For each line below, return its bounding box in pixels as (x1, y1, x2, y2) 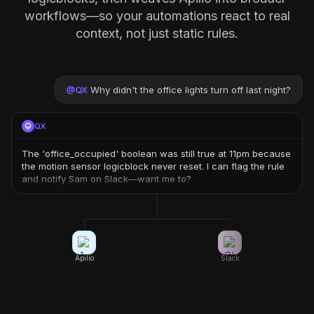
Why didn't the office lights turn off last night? (90, 84, 291, 95)
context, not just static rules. (76, 26, 238, 41)
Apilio (74, 254, 94, 262)
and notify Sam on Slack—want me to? (22, 173, 191, 184)
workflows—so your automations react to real (24, 8, 290, 23)
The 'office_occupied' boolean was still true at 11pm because (22, 148, 291, 159)
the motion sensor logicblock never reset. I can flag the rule (22, 161, 285, 172)
